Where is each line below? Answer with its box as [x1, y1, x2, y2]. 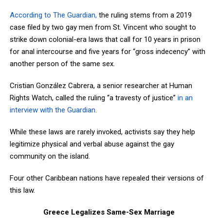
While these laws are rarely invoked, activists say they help [10, 127, 195, 136]
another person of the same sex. [10, 59, 115, 68]
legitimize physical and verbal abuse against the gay [10, 139, 174, 148]
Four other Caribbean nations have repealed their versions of [10, 173, 204, 182]
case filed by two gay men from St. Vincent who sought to [10, 22, 196, 32]
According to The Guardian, [10, 10, 97, 19]
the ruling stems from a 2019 [97, 10, 192, 19]
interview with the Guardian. [10, 105, 97, 114]
